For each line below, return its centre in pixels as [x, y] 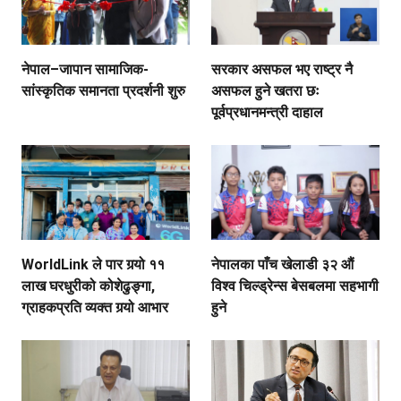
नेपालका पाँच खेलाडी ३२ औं [282, 264]
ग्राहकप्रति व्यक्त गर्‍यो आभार [95, 307]
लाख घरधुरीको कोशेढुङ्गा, [88, 286]
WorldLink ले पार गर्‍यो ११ [93, 264]
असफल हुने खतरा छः [265, 91]
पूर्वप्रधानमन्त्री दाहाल [267, 113]
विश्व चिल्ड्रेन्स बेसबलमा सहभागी [295, 286]
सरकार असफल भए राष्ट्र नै [282, 70]
